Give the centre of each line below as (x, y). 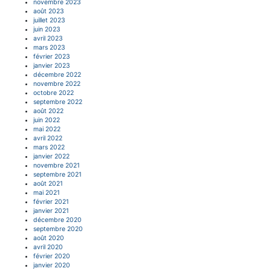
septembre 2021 (57, 174)
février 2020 (52, 256)
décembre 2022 (57, 74)
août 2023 (49, 11)
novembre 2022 (57, 83)
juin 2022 (47, 120)
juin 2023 (47, 29)
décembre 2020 (57, 220)
